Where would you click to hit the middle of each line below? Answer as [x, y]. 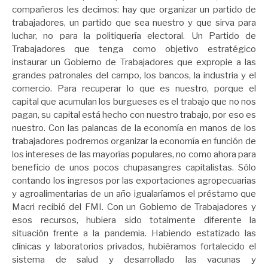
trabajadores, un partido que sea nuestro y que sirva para [134, 23]
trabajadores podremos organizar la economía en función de [134, 141]
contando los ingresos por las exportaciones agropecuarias [134, 181]
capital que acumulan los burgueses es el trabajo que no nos [134, 102]
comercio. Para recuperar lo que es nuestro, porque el [134, 89]
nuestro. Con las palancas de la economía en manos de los [134, 128]
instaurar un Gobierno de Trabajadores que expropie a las [134, 63]
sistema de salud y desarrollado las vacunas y [134, 260]
